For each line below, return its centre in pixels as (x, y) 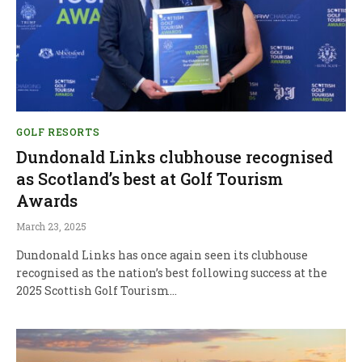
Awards (47, 201)
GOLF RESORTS (58, 132)
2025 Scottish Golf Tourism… (97, 291)
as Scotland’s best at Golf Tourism (149, 179)
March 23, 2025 (51, 227)
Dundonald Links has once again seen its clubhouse (162, 255)
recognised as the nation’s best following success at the (172, 273)
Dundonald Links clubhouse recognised (175, 157)
